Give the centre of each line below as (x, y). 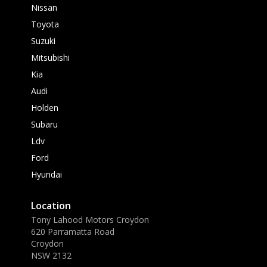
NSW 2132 (51, 255)
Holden (45, 107)
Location (51, 205)
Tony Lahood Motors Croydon (90, 219)
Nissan (44, 7)
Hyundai (46, 174)
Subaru (44, 124)
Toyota (45, 24)
